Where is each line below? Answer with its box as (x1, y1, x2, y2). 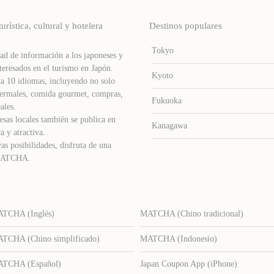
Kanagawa (152, 121, 188, 130)
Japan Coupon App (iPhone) (139, 259, 237, 268)
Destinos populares (149, 21, 222, 31)
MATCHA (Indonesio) (139, 234, 217, 243)
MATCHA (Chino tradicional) (139, 209, 243, 218)
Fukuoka (152, 96, 182, 105)
